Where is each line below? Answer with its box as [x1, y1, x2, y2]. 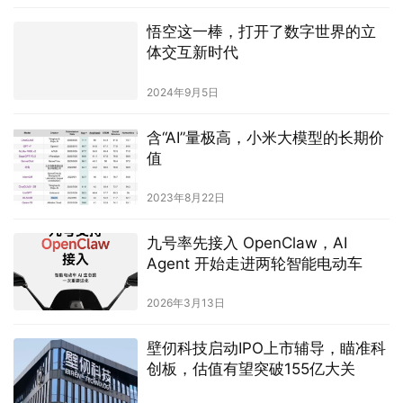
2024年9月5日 [146, 85, 219, 99]
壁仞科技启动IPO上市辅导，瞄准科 [146, 339, 386, 358]
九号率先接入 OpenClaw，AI [146, 233, 347, 252]
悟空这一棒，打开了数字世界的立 [146, 22, 376, 41]
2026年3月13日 [146, 296, 225, 310]
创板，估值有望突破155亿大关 [146, 360, 355, 379]
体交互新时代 [146, 43, 238, 62]
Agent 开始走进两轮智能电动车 [146, 254, 363, 273]
